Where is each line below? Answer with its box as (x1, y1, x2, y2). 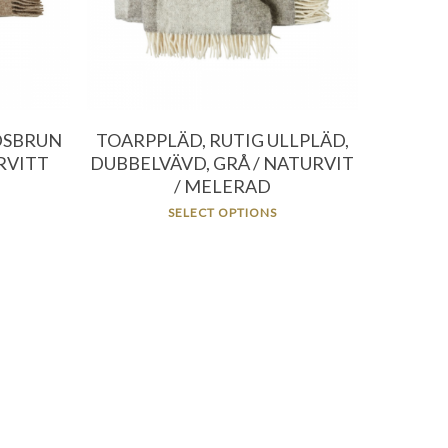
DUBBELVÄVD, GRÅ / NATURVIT (90, 152, 355, 174)
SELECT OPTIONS (167, 205, 277, 220)
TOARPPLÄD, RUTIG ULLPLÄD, (95, 129, 349, 151)
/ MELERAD (173, 175, 271, 197)
